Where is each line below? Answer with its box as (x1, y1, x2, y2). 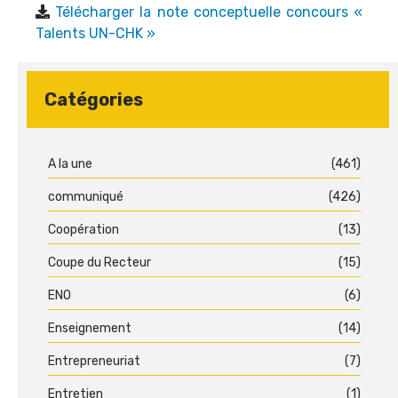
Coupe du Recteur (48, 255, 151, 271)
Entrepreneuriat (48, 354, 140, 370)
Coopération (48, 222, 119, 238)
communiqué (48, 189, 123, 205)
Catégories (44, 89, 143, 111)
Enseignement (48, 321, 131, 337)
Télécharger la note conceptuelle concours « (55, 4, 363, 21)
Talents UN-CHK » (36, 25, 155, 43)
